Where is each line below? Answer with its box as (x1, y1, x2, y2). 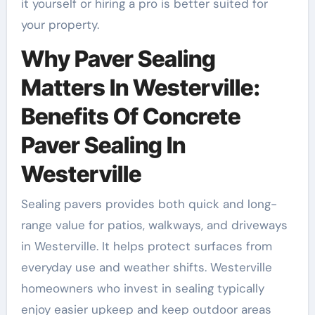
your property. (20, 17, 99, 33)
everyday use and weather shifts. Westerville (20, 259, 272, 275)
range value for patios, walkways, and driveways (20, 217, 288, 233)
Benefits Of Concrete (20, 103, 240, 131)
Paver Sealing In (20, 131, 186, 160)
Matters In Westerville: (20, 74, 260, 102)
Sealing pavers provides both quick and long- (20, 195, 277, 212)
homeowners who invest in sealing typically (20, 280, 264, 296)
